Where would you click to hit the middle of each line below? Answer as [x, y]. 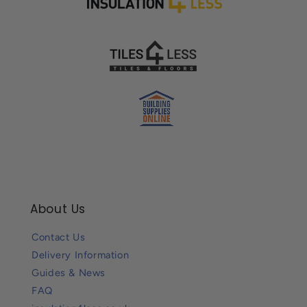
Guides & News [69, 272]
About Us [58, 209]
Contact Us [59, 237]
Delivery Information [81, 255]
